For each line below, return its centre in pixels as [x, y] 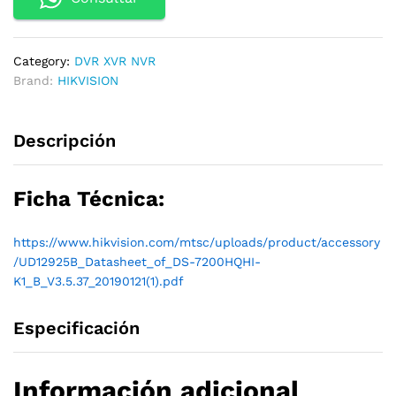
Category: [44, 61]
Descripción [65, 141]
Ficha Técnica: [89, 199]
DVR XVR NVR [115, 61]
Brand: [35, 80]
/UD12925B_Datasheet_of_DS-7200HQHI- [137, 262]
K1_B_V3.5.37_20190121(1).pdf [99, 281]
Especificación [76, 328]
